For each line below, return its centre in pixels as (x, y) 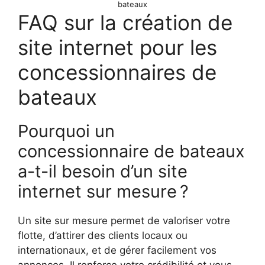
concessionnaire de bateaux (131, 151)
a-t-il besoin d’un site (103, 172)
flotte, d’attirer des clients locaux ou (103, 236)
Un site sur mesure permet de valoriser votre (124, 221)
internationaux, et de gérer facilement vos (117, 251)
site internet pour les (117, 48)
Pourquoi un (66, 131)
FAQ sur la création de (125, 23)
